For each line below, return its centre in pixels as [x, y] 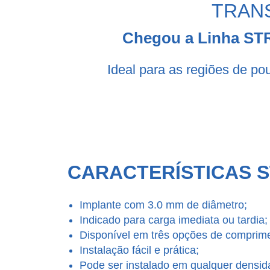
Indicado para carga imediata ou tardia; [174, 220]
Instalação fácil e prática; [139, 250]
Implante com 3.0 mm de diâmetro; [163, 205]
